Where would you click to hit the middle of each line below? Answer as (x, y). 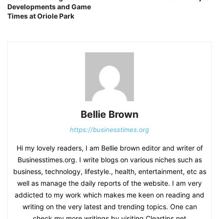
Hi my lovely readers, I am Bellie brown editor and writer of (109, 148)
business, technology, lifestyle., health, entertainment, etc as (109, 171)
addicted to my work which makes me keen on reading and (109, 195)
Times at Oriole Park (41, 16)
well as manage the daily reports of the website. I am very (109, 183)
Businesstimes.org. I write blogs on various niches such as (109, 159)
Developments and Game (49, 6)
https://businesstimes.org (109, 129)
